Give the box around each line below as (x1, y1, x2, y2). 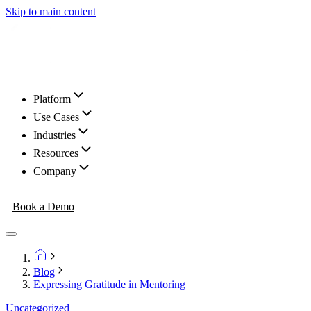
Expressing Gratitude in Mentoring (33, 278, 185, 290)
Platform (33, 93, 71, 105)
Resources (33, 147, 78, 159)
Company (33, 165, 76, 177)
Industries (33, 129, 76, 141)
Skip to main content (6, 6, 96, 17)
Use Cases (33, 111, 79, 123)
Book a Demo (12, 200, 74, 212)
